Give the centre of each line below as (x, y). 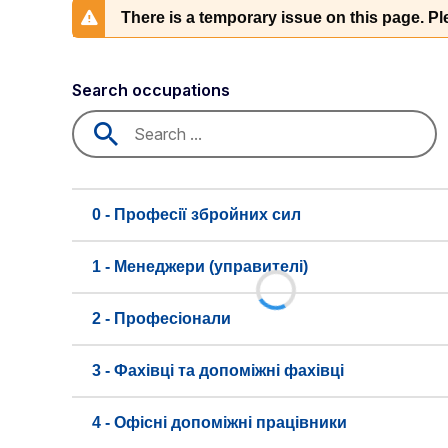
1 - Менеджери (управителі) (200, 266)
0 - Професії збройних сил (196, 214)
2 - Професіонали (161, 318)
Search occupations (151, 90)
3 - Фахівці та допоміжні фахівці (218, 370)
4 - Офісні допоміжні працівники (219, 422)
